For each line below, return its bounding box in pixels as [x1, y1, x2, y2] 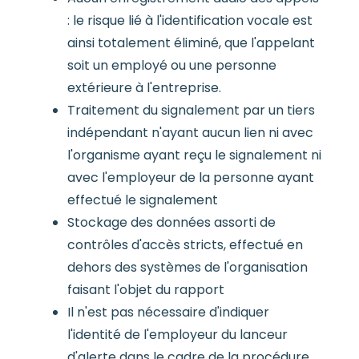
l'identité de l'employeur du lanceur [67, 325, 288, 344]
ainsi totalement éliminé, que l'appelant [67, 33, 315, 52]
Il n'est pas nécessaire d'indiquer [67, 302, 269, 321]
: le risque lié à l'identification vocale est [67, 10, 313, 30]
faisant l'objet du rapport [67, 280, 224, 299]
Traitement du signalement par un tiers [67, 100, 315, 119]
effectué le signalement [67, 190, 218, 209]
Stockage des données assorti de [67, 212, 276, 232]
